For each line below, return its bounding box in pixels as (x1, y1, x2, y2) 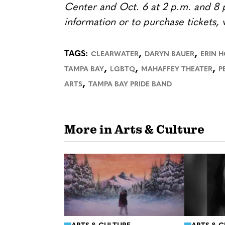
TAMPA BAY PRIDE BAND (88, 80, 172, 88)
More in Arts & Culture (64, 123, 204, 138)
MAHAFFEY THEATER (141, 65, 212, 73)
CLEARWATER (91, 50, 139, 58)
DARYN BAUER (145, 50, 194, 58)
